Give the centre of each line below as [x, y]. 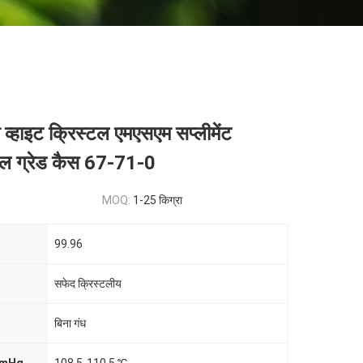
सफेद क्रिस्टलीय [88, 284]
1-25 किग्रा [158, 200]
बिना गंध [70, 323]
